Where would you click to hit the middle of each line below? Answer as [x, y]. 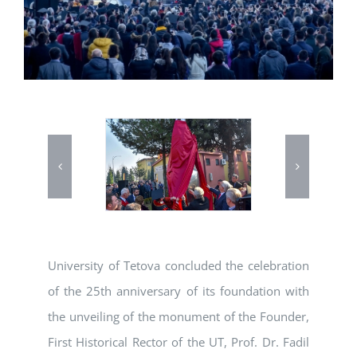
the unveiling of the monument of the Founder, [178, 317]
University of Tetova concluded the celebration [178, 266]
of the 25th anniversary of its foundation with [178, 291]
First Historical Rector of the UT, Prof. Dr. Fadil [178, 342]
